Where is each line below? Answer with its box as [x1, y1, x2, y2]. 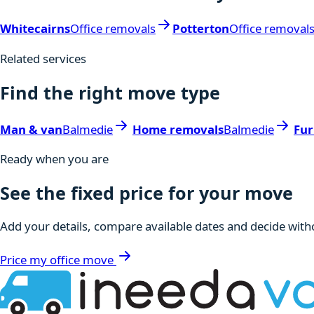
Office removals [70, 20, 156, 36]
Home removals [132, 121, 224, 137]
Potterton [172, 20, 229, 36]
